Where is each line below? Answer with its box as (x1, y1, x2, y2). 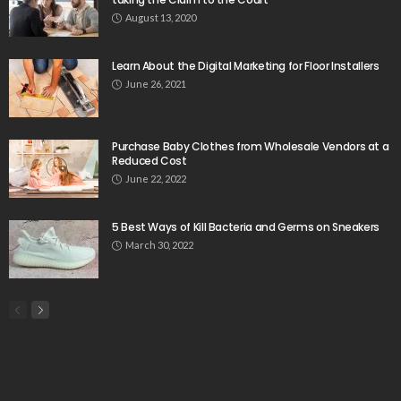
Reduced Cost (112, 153, 187, 169)
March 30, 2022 (125, 239, 193, 252)
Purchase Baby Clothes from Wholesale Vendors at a (112, 139, 389, 155)
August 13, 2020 (125, 12, 196, 24)
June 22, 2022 (125, 173, 186, 185)
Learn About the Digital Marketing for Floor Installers (112, 58, 380, 74)
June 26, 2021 (125, 78, 186, 90)
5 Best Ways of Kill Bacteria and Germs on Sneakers (112, 219, 380, 235)
